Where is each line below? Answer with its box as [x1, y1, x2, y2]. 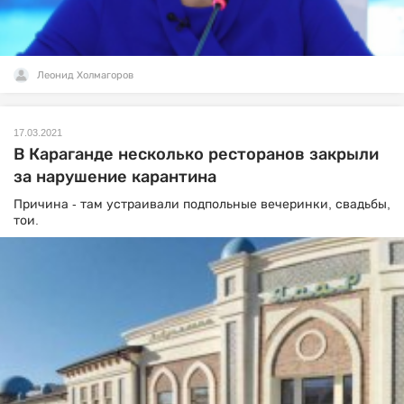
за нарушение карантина [14, 168, 216, 187]
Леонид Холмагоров [37, 69, 133, 81]
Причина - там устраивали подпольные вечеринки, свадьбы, [14, 197, 390, 212]
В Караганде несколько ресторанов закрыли [14, 145, 379, 164]
